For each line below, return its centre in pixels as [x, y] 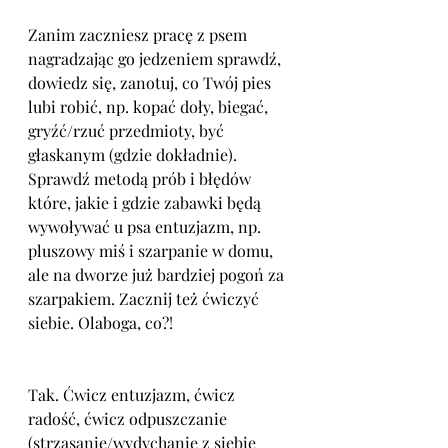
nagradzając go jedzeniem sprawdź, [156, 58]
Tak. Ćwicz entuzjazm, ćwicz [133, 394]
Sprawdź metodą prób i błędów [141, 178]
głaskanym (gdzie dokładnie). [134, 154]
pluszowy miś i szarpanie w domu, [152, 250]
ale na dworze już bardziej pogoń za [158, 274]
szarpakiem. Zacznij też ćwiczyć [145, 298]
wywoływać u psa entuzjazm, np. [146, 226]
